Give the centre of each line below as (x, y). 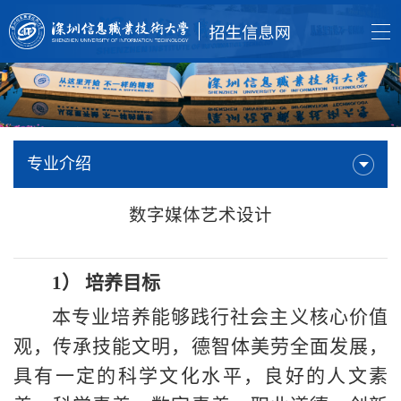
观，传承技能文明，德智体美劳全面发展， (200, 346)
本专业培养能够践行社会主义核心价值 (220, 316)
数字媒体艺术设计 (200, 214)
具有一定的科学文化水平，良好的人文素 (200, 375)
